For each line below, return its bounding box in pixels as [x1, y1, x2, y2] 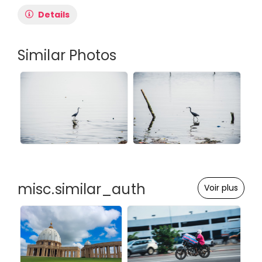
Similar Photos [18, 46, 117, 65]
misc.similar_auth [18, 180, 146, 199]
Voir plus [204, 182, 238, 194]
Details [38, 9, 70, 21]
